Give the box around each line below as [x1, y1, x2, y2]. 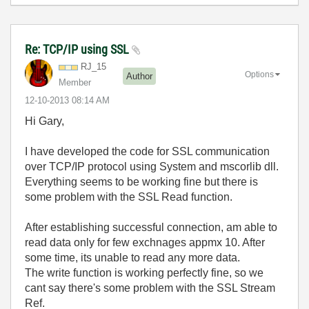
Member [59, 77, 91, 88]
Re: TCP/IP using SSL [25, 42, 132, 57]
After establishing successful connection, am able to [25, 221, 277, 234]
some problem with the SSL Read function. [25, 191, 232, 203]
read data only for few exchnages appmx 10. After [25, 237, 265, 249]
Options [245, 70, 274, 80]
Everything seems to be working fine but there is [25, 176, 258, 188]
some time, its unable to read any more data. [25, 252, 240, 264]
